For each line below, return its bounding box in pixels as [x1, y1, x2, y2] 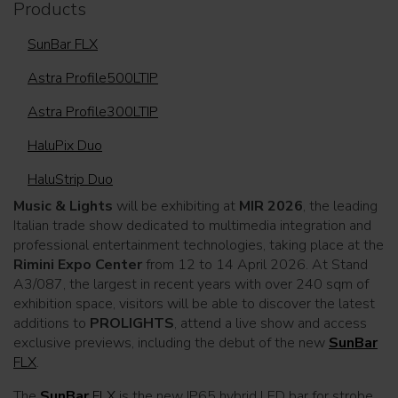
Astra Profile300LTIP [28, 102, 158, 123]
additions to [13, 314, 90, 334]
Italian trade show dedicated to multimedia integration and [13, 216, 371, 236]
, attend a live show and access [174, 314, 367, 334]
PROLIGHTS [90, 314, 174, 334]
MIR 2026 [239, 196, 303, 217]
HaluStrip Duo [28, 170, 113, 190]
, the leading [303, 196, 378, 217]
